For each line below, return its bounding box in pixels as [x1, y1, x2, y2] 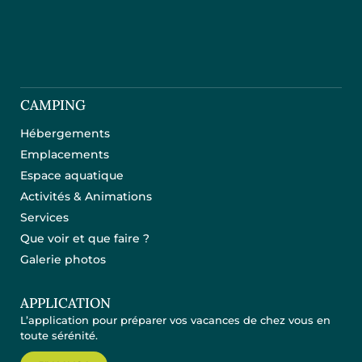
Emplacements [20, 147, 109, 162]
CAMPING [20, 96, 86, 115]
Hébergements [20, 126, 110, 141]
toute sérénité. [20, 329, 98, 343]
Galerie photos [20, 252, 106, 267]
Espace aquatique [20, 168, 124, 183]
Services [20, 210, 69, 225]
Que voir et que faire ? [20, 231, 149, 246]
